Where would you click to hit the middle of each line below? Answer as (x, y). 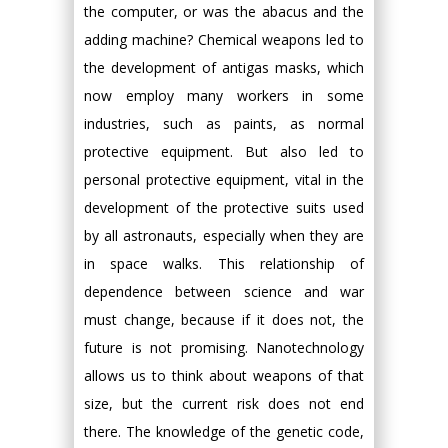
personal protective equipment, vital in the (224, 179)
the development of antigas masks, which (224, 67)
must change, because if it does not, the (224, 319)
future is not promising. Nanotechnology (224, 347)
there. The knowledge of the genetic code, (224, 431)
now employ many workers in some (224, 95)
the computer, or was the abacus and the (224, 11)
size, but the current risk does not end (224, 403)
